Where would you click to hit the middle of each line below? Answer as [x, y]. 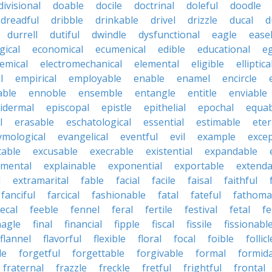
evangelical [83, 137]
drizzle [202, 20]
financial [83, 224]
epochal [216, 107]
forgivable [160, 253]
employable [95, 78]
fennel [85, 209]
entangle [155, 93]
